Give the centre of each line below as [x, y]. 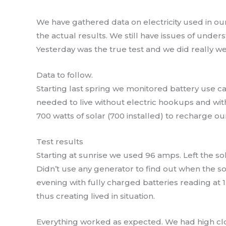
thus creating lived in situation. [96, 196]
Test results [60, 142]
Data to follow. [65, 75]
